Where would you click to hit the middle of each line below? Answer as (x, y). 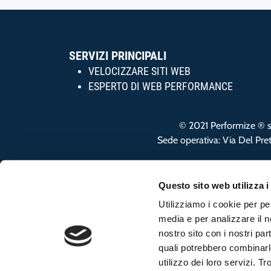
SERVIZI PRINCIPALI (118, 56)
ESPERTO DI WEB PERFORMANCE (161, 87)
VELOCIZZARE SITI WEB (139, 71)
